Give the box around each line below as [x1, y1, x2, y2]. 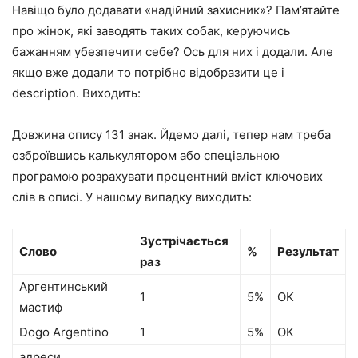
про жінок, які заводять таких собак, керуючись [12, 23, 290, 39]
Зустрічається [140, 233, 229, 249]
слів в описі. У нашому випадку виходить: [12, 189, 252, 205]
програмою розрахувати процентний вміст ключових [12, 169, 323, 185]
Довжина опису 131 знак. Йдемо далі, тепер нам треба [12, 127, 331, 143]
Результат [277, 244, 339, 260]
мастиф [19, 300, 62, 316]
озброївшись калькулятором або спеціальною [12, 148, 280, 164]
